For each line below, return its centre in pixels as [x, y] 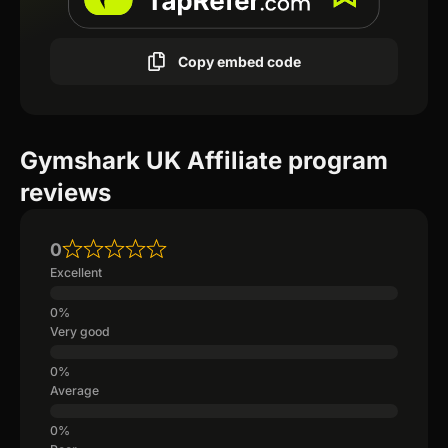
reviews [65, 193]
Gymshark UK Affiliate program [204, 161]
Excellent [76, 273]
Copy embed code [239, 61]
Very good [80, 332]
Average [74, 391]
